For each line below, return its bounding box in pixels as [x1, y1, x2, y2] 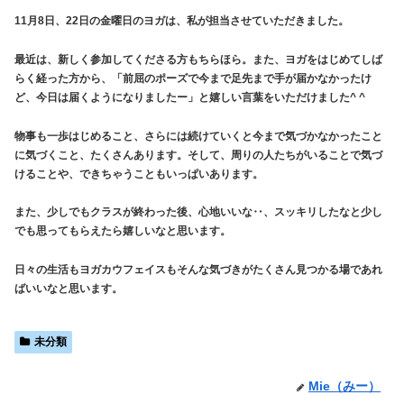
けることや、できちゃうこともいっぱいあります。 [14, 167, 263, 180]
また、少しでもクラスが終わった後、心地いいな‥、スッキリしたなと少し [14, 206, 382, 219]
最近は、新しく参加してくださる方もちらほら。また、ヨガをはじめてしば [14, 53, 382, 67]
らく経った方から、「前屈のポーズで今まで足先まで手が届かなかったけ [14, 72, 372, 86]
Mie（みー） [308, 378, 381, 393]
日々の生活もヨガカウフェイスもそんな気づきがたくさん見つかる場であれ [14, 262, 382, 276]
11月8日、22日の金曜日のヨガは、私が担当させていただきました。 [14, 14, 349, 28]
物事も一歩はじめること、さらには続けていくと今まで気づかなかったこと [14, 129, 382, 142]
